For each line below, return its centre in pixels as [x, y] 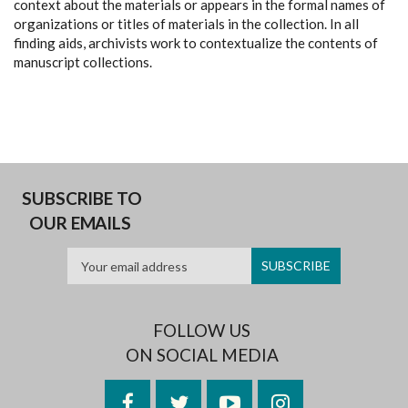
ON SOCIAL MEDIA [202, 355]
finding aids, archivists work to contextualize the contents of [196, 43]
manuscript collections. [83, 62]
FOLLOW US [202, 330]
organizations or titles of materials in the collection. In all [186, 24]
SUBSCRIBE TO [82, 198]
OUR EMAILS [82, 223]
